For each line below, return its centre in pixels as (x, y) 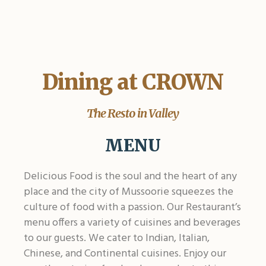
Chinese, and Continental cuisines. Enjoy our (125, 254)
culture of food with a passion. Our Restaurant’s (132, 208)
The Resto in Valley (133, 113)
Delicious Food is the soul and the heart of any (130, 177)
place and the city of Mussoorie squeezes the (128, 192)
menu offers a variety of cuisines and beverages (132, 223)
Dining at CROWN (133, 82)
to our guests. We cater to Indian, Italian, (116, 238)
